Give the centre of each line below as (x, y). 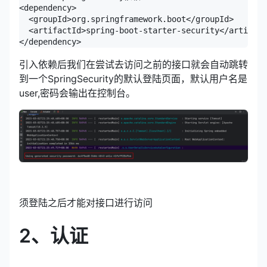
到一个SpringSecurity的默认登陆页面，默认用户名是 (133, 78)
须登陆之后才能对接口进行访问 (86, 203)
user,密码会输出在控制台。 (77, 93)
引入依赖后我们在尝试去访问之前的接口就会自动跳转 (133, 64)
